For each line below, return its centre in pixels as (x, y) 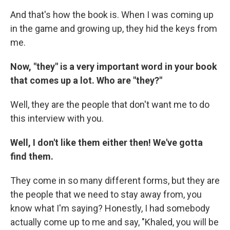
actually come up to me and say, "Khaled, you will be (114, 222)
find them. (32, 157)
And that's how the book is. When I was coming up (112, 15)
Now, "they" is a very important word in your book (114, 67)
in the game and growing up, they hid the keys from (114, 29)
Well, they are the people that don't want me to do (110, 105)
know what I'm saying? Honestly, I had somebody (110, 208)
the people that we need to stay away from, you (106, 195)
